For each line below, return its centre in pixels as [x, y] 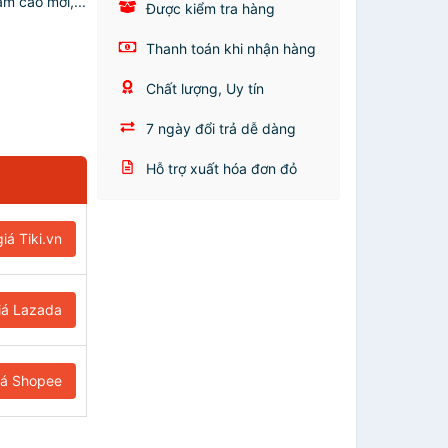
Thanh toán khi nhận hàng [229, 48]
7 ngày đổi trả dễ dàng [219, 128]
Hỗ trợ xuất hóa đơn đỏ [220, 168]
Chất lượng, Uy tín [203, 88]
